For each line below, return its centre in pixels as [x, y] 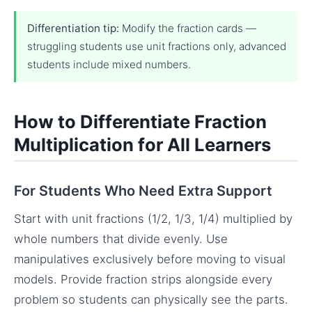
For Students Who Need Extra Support [143, 191]
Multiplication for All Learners [142, 144]
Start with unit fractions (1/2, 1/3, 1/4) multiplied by [153, 219]
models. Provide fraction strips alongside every [143, 280]
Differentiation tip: [73, 28]
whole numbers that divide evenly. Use [121, 239]
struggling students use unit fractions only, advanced [157, 46]
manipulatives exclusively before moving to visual [150, 259]
